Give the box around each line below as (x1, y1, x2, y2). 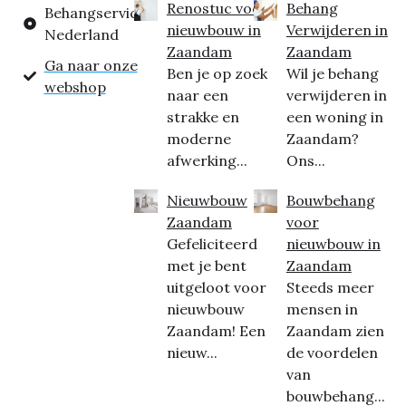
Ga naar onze (43, 56, 138, 75)
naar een (166, 86, 228, 105)
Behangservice (43, 4, 146, 23)
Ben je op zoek (166, 64, 267, 83)
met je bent (166, 256, 246, 275)
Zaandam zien (285, 322, 384, 341)
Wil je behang (285, 64, 379, 83)
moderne (166, 130, 231, 149)
